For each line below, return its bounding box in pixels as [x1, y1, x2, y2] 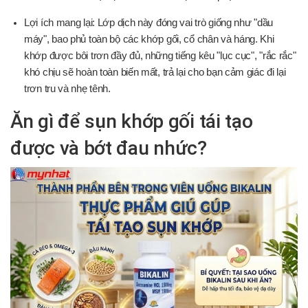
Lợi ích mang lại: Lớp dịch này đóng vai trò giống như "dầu [24, 16, 273, 28]
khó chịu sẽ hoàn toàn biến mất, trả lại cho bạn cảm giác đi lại [24, 66, 286, 78]
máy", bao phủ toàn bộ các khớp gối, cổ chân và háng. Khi [24, 33, 274, 45]
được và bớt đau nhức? [10, 136, 207, 159]
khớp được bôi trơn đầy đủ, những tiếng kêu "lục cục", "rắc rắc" [24, 49, 296, 61]
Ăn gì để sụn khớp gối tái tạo [10, 109, 253, 133]
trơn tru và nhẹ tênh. [24, 82, 111, 94]
